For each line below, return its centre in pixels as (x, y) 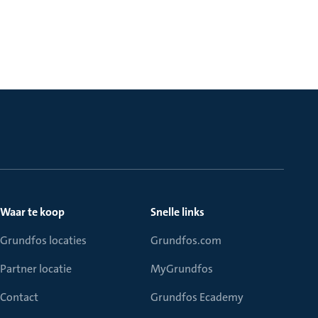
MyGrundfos (182, 269)
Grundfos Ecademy (197, 297)
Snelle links (177, 212)
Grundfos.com (186, 240)
